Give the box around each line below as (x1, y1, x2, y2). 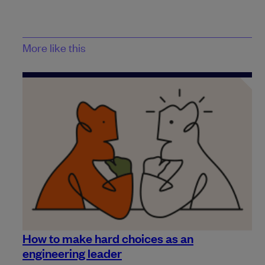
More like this (22, 40, 86, 55)
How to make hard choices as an (22, 229, 193, 246)
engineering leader (22, 244, 122, 261)
